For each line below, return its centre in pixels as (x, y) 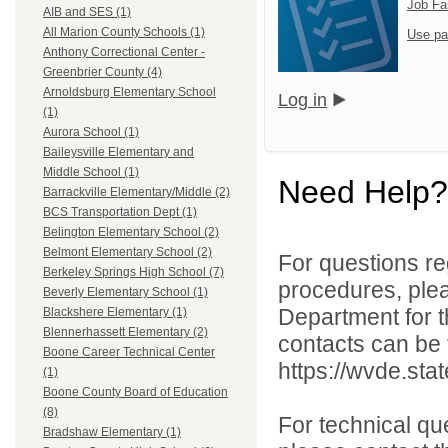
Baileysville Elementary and (118, 152)
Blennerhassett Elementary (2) (125, 332)
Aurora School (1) (91, 132)
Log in (302, 99)
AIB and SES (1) (87, 12)
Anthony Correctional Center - (124, 52)
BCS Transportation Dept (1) (120, 212)
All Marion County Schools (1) (124, 32)
